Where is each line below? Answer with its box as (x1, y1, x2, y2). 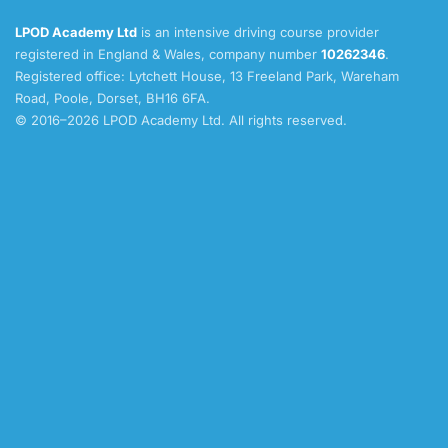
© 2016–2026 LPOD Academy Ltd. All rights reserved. (15, 112, 347, 129)
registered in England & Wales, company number (15, 46, 321, 63)
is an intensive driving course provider (137, 24, 379, 41)
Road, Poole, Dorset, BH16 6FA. (15, 90, 210, 107)
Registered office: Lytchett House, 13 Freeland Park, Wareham (15, 68, 399, 85)
